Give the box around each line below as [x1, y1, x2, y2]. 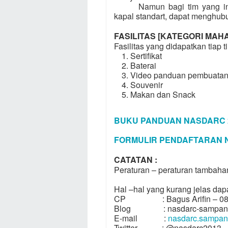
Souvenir [130, 79, 163, 91]
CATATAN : [114, 154, 157, 165]
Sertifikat [130, 50, 162, 62]
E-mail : [114, 212, 168, 224]
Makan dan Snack [130, 89, 197, 100]
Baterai [130, 60, 156, 71]
